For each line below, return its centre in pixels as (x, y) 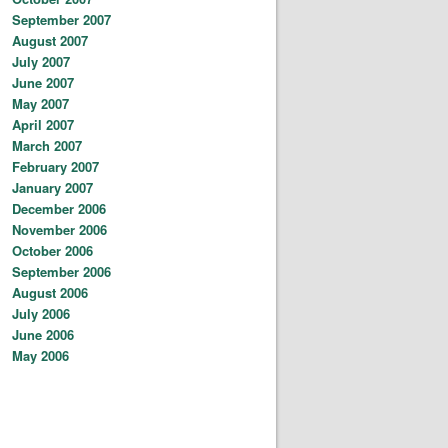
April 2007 (43, 124)
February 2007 (55, 166)
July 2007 (41, 61)
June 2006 (43, 334)
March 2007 (47, 145)
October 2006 (52, 250)
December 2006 (59, 208)
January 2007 (52, 187)
